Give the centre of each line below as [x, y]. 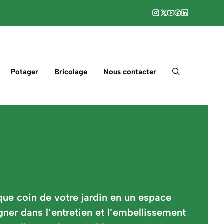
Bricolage [71, 72]
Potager [25, 72]
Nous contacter [130, 72]
